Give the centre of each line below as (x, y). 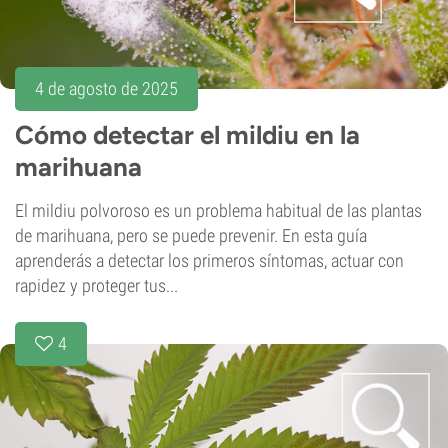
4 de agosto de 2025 (106, 88)
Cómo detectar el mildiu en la (187, 134)
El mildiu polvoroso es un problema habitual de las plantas (218, 210)
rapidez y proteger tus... (96, 285)
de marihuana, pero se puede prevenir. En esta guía (191, 235)
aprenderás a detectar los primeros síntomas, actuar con (209, 260)
